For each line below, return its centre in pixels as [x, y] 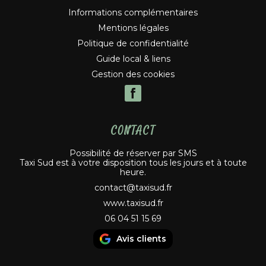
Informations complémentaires [133, 12]
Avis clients [141, 238]
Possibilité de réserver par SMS [133, 153]
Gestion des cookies [133, 74]
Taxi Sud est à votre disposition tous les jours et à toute [133, 162]
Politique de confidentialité [133, 43]
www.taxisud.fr [133, 203]
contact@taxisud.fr [133, 187]
